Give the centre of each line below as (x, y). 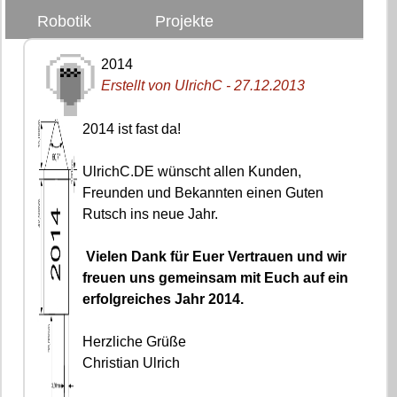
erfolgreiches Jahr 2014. (163, 299)
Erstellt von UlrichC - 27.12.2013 (203, 85)
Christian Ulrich (132, 362)
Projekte (184, 21)
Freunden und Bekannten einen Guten (203, 192)
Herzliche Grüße (135, 341)
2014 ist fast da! (132, 128)
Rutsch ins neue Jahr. (151, 214)
